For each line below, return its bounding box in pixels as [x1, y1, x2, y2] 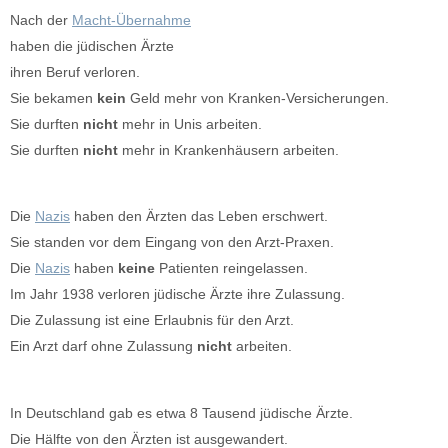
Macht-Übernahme [72, 12, 191, 29]
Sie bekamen [10, 90, 97, 107]
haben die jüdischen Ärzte [10, 38, 174, 55]
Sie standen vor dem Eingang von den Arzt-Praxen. [10, 234, 334, 251]
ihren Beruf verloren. [10, 64, 140, 81]
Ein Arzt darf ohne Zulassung [10, 338, 197, 355]
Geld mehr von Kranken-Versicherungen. [126, 90, 389, 107]
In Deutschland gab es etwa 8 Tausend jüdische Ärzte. [10, 404, 353, 421]
